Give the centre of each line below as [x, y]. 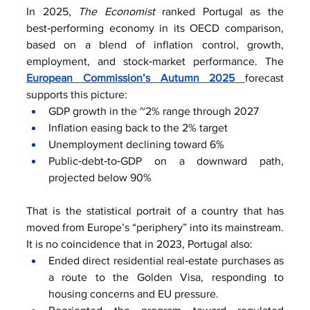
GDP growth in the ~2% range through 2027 [154, 111]
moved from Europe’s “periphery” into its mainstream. [155, 227]
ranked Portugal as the [219, 11]
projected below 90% [100, 177]
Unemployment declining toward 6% [136, 144]
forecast [264, 77]
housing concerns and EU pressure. [134, 293]
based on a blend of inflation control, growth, [155, 44]
